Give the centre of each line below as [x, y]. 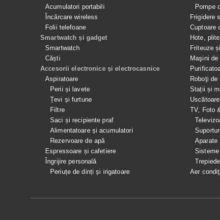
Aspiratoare [62, 79]
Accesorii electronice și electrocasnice [100, 69]
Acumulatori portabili [75, 7]
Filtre [57, 110]
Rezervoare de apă [78, 141]
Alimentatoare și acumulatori [92, 130]
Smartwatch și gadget [74, 38]
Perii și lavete [70, 89]
